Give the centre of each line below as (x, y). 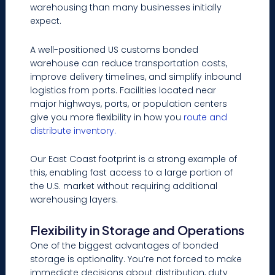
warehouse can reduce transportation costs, (129, 63)
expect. (46, 21)
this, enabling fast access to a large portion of (132, 173)
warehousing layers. (74, 200)
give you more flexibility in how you (107, 117)
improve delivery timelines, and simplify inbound (136, 76)
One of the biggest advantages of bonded (125, 245)
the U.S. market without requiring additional (124, 186)
